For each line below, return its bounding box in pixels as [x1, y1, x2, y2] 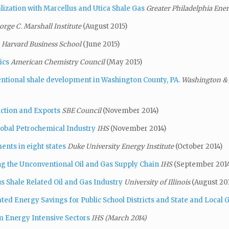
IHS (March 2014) [91, 213, 147, 222]
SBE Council [62, 106, 103, 115]
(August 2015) [83, 21, 127, 31]
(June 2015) [83, 39, 120, 49]
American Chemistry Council [11, 57, 106, 66]
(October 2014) [175, 142, 222, 151]
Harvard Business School [2, 39, 83, 49]
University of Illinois [124, 177, 192, 187]
